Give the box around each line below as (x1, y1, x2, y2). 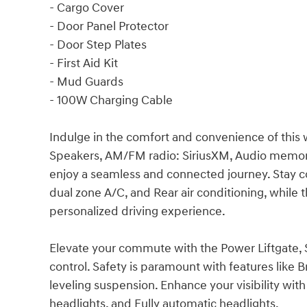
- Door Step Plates (49, 36, 147, 53)
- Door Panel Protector (49, 18, 169, 34)
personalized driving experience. (49, 203, 225, 219)
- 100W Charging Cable (49, 92, 173, 108)
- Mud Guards (49, 73, 123, 90)
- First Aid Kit (49, 55, 118, 71)
